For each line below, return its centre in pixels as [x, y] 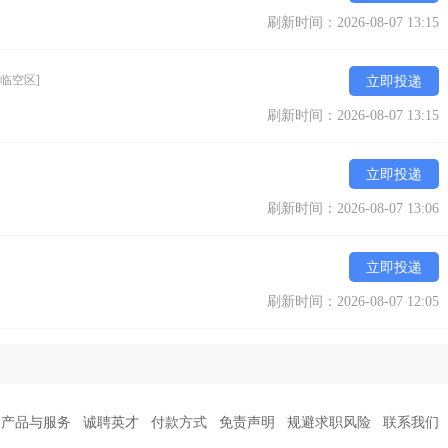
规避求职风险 [329, 422]
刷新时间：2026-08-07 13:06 [353, 208]
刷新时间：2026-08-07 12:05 [353, 301]
